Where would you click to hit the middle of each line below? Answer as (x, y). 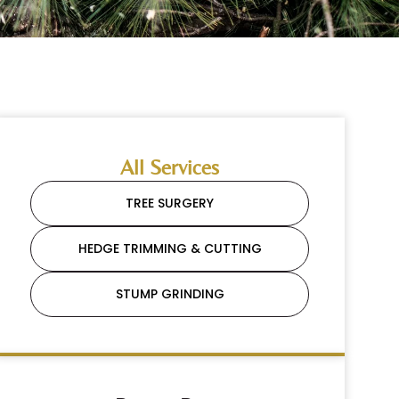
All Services (170, 167)
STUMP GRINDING (170, 294)
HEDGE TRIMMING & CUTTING (170, 249)
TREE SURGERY (170, 204)
